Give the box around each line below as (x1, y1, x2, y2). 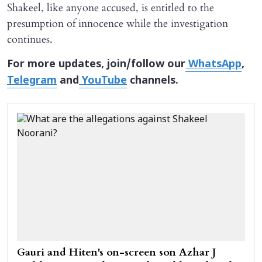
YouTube (79, 74, 127, 88)
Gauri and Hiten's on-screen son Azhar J (17, 245, 216, 260)
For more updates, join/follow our (7, 57, 185, 71)
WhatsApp (185, 57, 242, 71)
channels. (127, 74, 178, 88)
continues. (7, 32, 53, 47)
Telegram (7, 74, 57, 88)
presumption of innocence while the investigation (7, 16, 228, 31)
